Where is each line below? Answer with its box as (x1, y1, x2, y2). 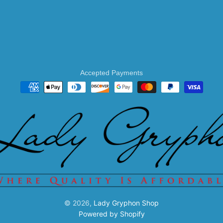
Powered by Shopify (78, 209, 145, 218)
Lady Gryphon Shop (94, 198, 159, 207)
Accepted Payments (80, 68, 143, 77)
